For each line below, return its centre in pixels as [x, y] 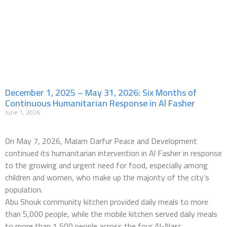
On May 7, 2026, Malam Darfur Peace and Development [101, 141]
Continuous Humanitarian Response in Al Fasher [100, 103]
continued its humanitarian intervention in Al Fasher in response [113, 153]
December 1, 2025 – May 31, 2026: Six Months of [101, 92]
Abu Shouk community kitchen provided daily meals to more [107, 202]
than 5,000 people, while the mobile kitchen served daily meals [111, 214]
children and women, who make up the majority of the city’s [107, 177]
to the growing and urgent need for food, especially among [106, 165]
